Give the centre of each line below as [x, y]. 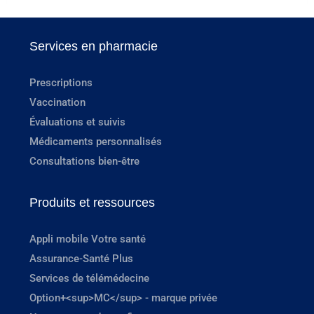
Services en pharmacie [94, 46]
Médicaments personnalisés [96, 141]
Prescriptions [61, 82]
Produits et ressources [92, 202]
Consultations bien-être [84, 161]
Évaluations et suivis [77, 122]
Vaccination [57, 102]
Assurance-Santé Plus [81, 258]
